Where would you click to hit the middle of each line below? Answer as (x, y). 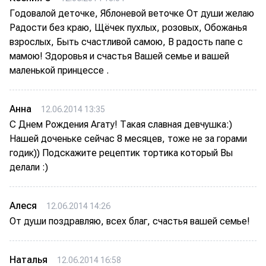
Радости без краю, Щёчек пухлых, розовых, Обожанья (128, 28)
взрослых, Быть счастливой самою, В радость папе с (126, 42)
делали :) (29, 167)
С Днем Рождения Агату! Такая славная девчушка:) (121, 124)
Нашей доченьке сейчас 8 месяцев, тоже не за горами (128, 139)
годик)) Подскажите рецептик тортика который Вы (121, 153)
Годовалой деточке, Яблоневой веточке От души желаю (132, 13)
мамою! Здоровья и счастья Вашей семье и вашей (119, 56)
